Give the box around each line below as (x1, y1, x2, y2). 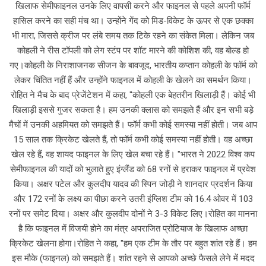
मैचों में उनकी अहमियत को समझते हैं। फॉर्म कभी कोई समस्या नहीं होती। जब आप (9, 119, 257, 130)
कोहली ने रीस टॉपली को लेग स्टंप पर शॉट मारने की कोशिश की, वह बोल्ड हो (17, 45, 249, 56)
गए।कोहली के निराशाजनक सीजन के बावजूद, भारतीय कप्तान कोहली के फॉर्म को (9, 59, 257, 71)
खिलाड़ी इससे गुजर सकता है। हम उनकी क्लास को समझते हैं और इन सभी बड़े (12, 104, 254, 115)
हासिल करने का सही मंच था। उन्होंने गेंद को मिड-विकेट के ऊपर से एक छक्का (12, 15, 254, 26)
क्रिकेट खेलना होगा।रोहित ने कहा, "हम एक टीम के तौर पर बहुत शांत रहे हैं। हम (9, 237, 257, 249)
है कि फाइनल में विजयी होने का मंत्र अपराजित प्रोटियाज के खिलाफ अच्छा (18, 223, 248, 234)
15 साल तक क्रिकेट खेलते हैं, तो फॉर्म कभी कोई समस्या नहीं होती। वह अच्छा (14, 134, 252, 145)
